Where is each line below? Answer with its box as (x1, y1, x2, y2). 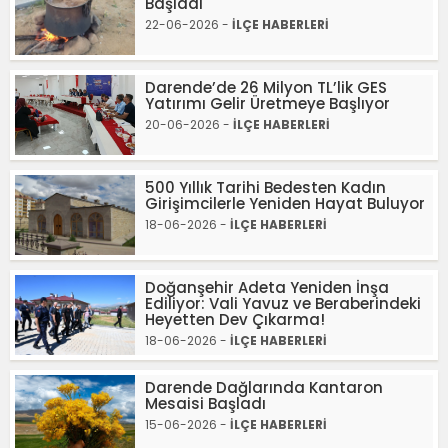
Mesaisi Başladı (145, 393, 266, 414)
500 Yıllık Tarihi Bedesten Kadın (145, 177, 386, 198)
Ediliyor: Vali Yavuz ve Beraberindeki (145, 293, 421, 314)
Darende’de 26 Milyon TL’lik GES (145, 77, 387, 98)
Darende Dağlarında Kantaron (145, 377, 383, 398)
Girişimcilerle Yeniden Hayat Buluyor (145, 193, 425, 214)
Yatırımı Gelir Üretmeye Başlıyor (145, 93, 390, 114)
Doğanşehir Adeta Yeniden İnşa (145, 277, 389, 298)
